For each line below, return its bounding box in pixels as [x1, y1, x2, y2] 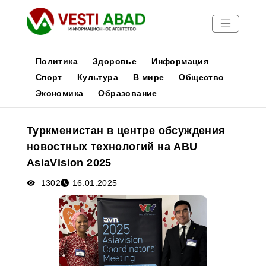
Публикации [6, 116, 61, 126]
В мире [133, 72, 164, 82]
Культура [77, 72, 118, 82]
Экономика [35, 88, 84, 98]
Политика [35, 56, 78, 66]
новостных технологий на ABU [26, 141, 198, 153]
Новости [6, 102, 45, 112]
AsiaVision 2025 [26, 157, 112, 169]
